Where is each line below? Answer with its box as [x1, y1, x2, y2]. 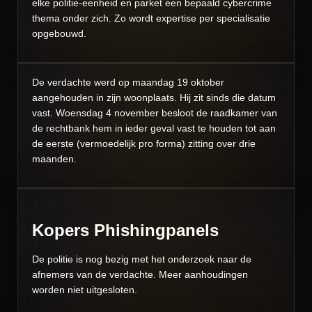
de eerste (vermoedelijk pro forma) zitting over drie [32, 138, 256, 150]
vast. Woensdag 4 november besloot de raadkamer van [32, 107, 277, 119]
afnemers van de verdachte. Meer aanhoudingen [32, 269, 248, 281]
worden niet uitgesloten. [32, 284, 137, 296]
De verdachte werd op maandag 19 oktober [32, 77, 224, 88]
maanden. [32, 153, 77, 165]
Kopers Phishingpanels [32, 221, 219, 240]
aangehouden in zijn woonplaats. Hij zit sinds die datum [32, 92, 276, 104]
